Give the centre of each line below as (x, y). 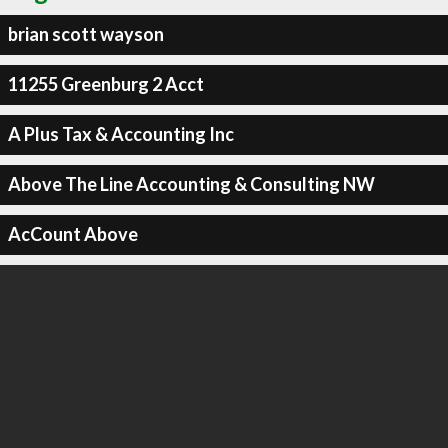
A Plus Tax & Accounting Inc (120, 134)
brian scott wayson (85, 34)
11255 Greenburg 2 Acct (105, 84)
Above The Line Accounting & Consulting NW (191, 184)
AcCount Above (72, 234)
